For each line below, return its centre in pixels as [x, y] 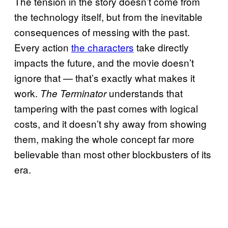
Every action [43, 47]
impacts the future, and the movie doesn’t [104, 62]
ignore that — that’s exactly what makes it [105, 77]
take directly [161, 47]
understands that [145, 93]
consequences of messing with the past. [102, 32]
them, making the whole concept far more [104, 138]
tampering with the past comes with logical [106, 108]
